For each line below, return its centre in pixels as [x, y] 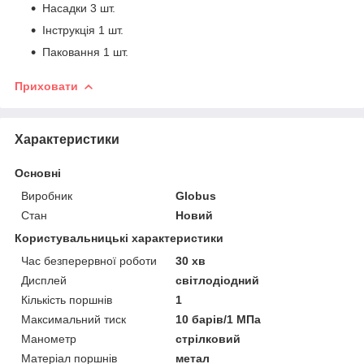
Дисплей [44, 280]
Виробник [47, 195]
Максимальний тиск [74, 319]
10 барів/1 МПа [219, 319]
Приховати [46, 86]
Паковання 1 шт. [85, 52]
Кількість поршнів [67, 299]
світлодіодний [218, 280]
